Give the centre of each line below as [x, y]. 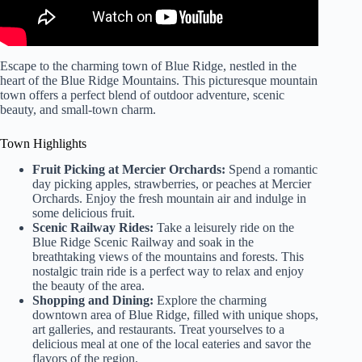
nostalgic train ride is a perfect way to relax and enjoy [168, 271]
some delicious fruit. [84, 213]
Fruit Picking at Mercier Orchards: [129, 170]
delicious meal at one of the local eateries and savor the [172, 344]
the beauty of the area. [88, 286]
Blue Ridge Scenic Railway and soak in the [143, 242]
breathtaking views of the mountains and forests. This [168, 257]
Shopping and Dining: [93, 301]
